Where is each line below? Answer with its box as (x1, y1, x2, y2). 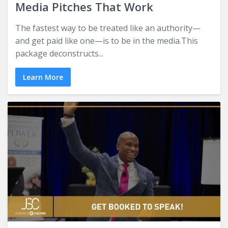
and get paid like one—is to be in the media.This (15, 35, 198, 46)
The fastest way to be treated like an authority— (15, 22, 201, 34)
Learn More (23, 72, 63, 82)
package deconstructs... (15, 47, 103, 59)
